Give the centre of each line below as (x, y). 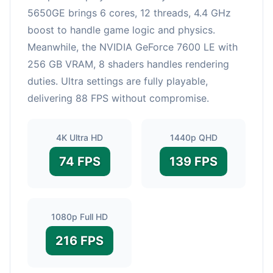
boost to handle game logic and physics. (121, 30)
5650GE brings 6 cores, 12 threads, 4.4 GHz (129, 12)
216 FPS (80, 240)
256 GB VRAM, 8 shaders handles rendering (128, 64)
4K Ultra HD (80, 137)
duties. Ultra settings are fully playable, (118, 81)
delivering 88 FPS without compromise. (118, 98)
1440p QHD (193, 137)
